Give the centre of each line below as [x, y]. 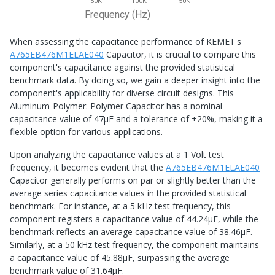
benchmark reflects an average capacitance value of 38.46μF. [131, 232]
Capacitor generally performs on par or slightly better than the [133, 180]
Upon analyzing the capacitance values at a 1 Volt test [117, 155]
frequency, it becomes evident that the [88, 168]
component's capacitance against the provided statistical [122, 68]
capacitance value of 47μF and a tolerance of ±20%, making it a [136, 119]
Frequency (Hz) [117, 15]
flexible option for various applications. [86, 132]
